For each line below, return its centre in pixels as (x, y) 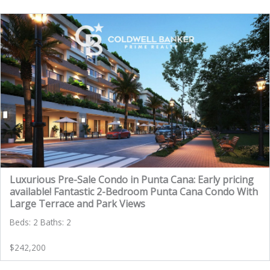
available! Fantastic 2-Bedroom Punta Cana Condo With (134, 192)
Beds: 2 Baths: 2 (40, 222)
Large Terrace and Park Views (77, 204)
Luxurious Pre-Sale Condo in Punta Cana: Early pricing (132, 180)
